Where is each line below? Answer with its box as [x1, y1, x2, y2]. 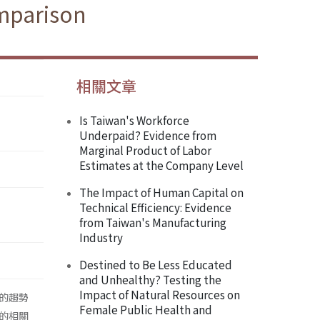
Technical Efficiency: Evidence [79, 199, 231, 216]
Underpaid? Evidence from [79, 127, 216, 144]
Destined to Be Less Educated [79, 256, 232, 273]
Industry [79, 229, 123, 246]
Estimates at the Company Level [79, 157, 244, 174]
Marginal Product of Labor [79, 142, 211, 159]
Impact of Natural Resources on [79, 286, 240, 303]
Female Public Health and [79, 301, 212, 318]
